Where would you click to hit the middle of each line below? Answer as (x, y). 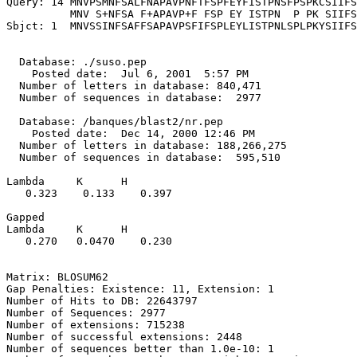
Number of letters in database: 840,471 (134, 86)
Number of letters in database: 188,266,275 (147, 145)
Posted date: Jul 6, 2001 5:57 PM (127, 74)
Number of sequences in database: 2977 (134, 98)
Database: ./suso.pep (76, 62)
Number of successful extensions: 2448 (124, 337)
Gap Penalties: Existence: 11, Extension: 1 (140, 289)
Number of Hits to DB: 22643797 (102, 301)
